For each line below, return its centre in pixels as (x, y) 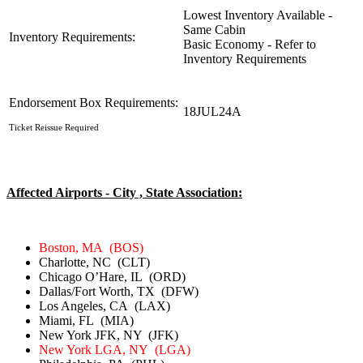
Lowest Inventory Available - (258, 15)
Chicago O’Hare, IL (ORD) (112, 276)
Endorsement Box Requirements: (94, 102)
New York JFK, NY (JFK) (109, 335)
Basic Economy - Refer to (250, 44)
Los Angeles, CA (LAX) (105, 305)
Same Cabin (214, 29)
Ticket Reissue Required (54, 127)
